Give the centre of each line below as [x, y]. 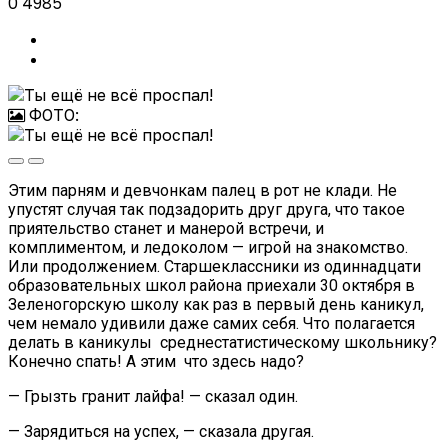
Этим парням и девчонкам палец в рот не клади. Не [202, 191]
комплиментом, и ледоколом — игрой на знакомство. [208, 248]
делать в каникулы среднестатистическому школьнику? [222, 343]
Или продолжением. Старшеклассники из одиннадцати [214, 267]
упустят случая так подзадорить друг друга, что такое [206, 210]
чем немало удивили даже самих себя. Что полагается [211, 324]
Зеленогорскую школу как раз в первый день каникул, [216, 305]
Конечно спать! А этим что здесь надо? [156, 362]
